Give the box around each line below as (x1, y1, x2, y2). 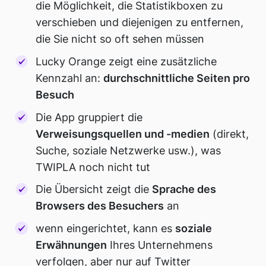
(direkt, (210, 127, 249, 140)
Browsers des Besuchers (36, 199, 164, 213)
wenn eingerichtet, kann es (36, 221, 176, 235)
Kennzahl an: (36, 71, 104, 84)
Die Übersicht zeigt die (36, 183, 153, 196)
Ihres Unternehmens (107, 238, 213, 251)
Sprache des (152, 183, 217, 196)
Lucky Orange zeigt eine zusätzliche (36, 55, 217, 68)
